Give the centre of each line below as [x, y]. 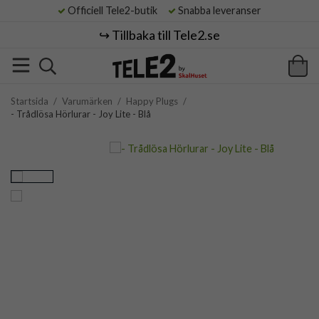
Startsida [30, 101]
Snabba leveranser [219, 10]
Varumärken [87, 101]
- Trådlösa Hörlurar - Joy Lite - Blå [81, 114]
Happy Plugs [152, 101]
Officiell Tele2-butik [116, 10]
